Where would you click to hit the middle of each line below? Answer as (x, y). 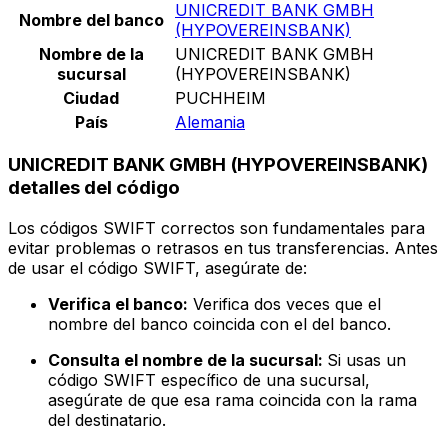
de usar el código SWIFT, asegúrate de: (157, 268)
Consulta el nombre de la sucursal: (187, 360)
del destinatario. (107, 420)
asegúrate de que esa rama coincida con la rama (232, 400)
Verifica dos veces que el (284, 304)
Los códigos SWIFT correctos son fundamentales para (216, 228)
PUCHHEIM (220, 97)
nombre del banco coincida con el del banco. (219, 324)
